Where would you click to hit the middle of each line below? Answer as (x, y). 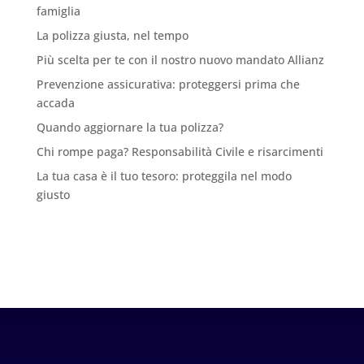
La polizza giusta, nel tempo (112, 35)
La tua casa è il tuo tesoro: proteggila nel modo (164, 175)
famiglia (58, 11)
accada (55, 102)
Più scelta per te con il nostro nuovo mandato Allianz (180, 59)
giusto (53, 194)
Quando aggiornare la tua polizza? (130, 127)
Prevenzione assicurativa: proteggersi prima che (168, 84)
